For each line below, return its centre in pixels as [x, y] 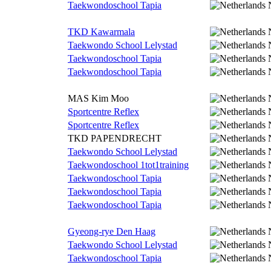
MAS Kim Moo [98, 98]
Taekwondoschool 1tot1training [128, 165]
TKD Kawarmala [101, 32]
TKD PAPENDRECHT [115, 138]
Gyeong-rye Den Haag [112, 231]
